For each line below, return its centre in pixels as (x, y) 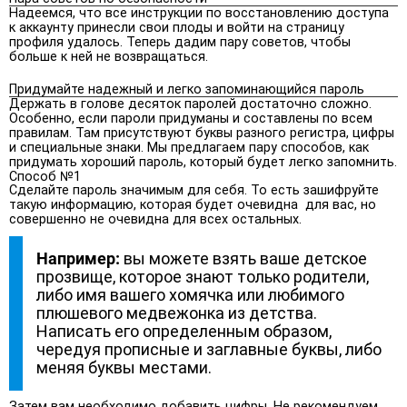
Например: (78, 258)
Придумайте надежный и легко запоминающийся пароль (187, 89)
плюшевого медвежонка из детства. (177, 313)
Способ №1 (45, 176)
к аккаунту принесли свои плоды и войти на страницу (177, 27)
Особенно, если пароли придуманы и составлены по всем (191, 118)
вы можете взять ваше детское (243, 258)
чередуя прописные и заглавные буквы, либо (209, 349)
